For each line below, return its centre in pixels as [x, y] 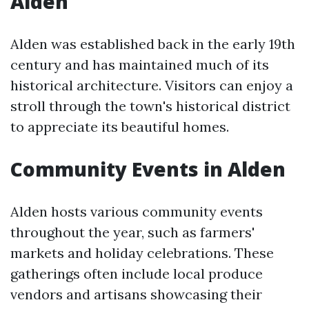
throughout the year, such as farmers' [132, 232]
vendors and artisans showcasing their [136, 294]
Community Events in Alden [148, 169]
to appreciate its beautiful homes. [120, 127]
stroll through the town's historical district [150, 106]
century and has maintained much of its [140, 64]
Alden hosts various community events [137, 211]
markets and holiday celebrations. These [142, 253]
